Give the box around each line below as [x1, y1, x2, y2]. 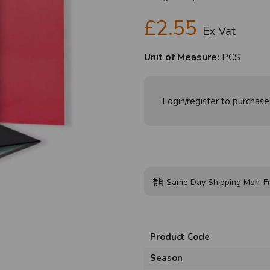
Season [150, 252, 183, 265]
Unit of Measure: [144, 51, 219, 64]
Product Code [150, 231, 210, 243]
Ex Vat [202, 24, 236, 40]
